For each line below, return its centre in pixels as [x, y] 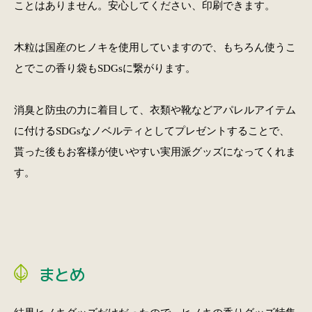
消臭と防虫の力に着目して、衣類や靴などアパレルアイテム [155, 110]
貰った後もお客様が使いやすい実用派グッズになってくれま [155, 152]
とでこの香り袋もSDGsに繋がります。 [104, 68]
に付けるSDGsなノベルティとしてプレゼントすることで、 [151, 131]
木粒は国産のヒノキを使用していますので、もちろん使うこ [155, 47]
